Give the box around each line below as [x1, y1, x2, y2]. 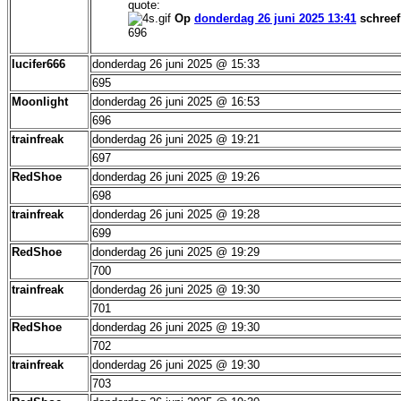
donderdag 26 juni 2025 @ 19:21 [92, 132, 260, 146]
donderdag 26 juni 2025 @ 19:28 [92, 208, 260, 221]
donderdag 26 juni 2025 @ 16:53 [92, 95, 260, 108]
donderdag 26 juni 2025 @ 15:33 [92, 57, 260, 71]
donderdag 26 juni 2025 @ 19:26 [92, 170, 260, 183]
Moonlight [12, 95, 68, 108]
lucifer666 [12, 57, 65, 71]
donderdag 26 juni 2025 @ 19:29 [92, 245, 260, 259]
